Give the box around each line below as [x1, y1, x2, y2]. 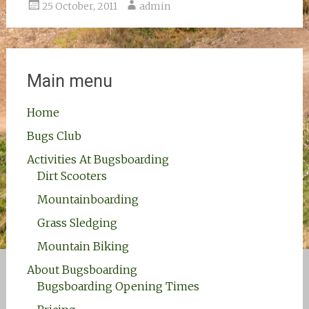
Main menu [26, 71, 112, 91]
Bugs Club [26, 129, 81, 143]
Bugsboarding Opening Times [37, 279, 199, 293]
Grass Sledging [37, 216, 117, 230]
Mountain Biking [37, 239, 129, 253]
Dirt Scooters [37, 169, 107, 183]
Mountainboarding [37, 192, 139, 206]
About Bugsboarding [26, 263, 137, 277]
